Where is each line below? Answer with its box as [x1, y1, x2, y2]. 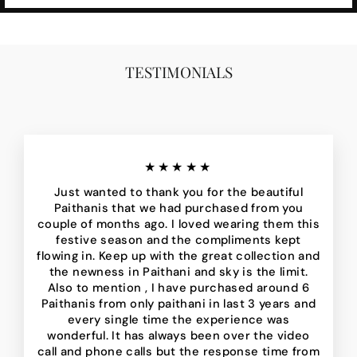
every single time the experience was [67, 312, 290, 328]
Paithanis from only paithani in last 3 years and [41, 296, 316, 312]
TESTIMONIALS [124, 61, 233, 83]
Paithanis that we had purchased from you [53, 200, 304, 217]
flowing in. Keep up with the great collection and [37, 248, 320, 265]
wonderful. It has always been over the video [47, 328, 310, 344]
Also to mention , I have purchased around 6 [48, 280, 309, 296]
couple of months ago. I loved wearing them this [37, 216, 320, 233]
